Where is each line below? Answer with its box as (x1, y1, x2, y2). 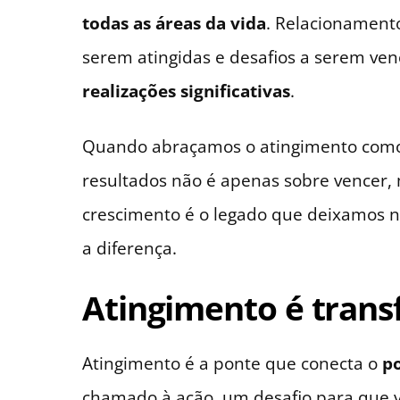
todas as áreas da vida (82, 10, 266, 35)
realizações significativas (82, 78, 290, 103)
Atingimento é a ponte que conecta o (82, 350, 382, 375)
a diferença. (82, 236, 177, 261)
